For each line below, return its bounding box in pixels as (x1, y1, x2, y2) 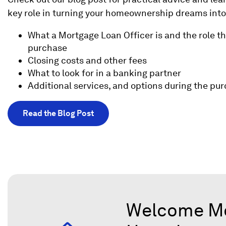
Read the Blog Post (23, 108, 94, 119)
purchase (28, 42, 67, 53)
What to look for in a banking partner (28, 68, 181, 79)
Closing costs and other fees (28, 55, 147, 66)
